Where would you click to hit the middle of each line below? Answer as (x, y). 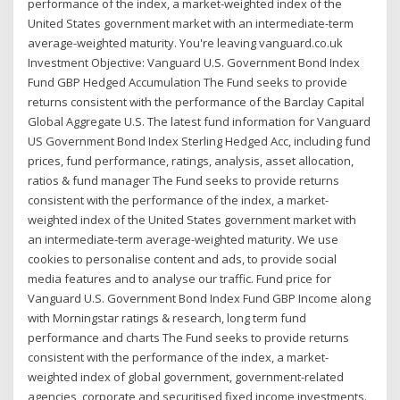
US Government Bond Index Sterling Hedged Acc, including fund (200, 141)
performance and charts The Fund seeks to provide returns (189, 337)
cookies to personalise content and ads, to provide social (183, 258)
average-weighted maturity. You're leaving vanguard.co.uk (186, 42)
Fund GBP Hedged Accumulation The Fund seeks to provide (188, 82)
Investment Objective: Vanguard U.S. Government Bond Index (194, 62)
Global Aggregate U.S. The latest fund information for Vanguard (200, 121)
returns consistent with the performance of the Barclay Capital (196, 101)
